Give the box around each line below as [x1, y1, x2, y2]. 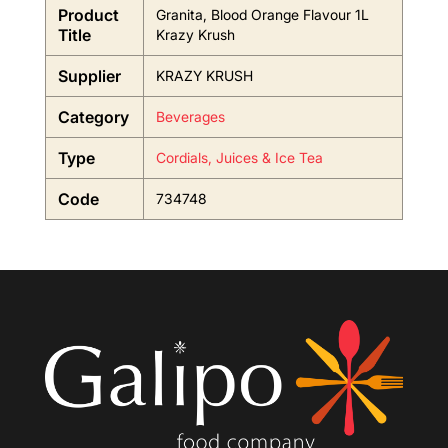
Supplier [57, 66, 121, 86]
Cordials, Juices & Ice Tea [155, 149, 323, 166]
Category [57, 107, 129, 127]
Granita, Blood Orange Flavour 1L [155, 6, 369, 23]
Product [57, 5, 119, 25]
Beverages [155, 108, 225, 125]
